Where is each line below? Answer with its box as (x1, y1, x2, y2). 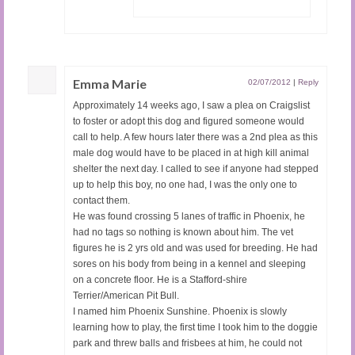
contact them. (73, 194, 130, 206)
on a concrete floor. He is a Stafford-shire (73, 273, 247, 285)
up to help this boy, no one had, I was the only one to (73, 178, 297, 190)
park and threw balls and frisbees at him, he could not (73, 337, 302, 349)
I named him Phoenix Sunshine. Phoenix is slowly (73, 305, 287, 317)
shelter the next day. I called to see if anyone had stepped (73, 162, 319, 174)
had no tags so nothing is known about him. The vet (73, 226, 293, 238)
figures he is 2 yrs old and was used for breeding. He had (73, 242, 318, 254)
